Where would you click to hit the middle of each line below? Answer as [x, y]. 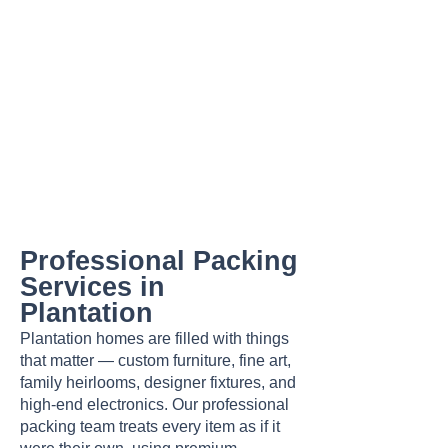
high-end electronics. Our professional [154, 404]
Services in [92, 287]
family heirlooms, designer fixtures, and [158, 382]
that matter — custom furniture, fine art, [155, 360]
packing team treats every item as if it [150, 426]
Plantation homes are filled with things [154, 338]
